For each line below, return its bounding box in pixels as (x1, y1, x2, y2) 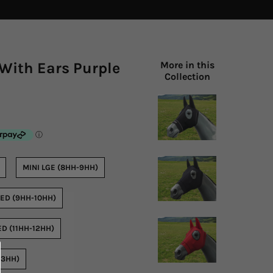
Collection (164, 70, 210, 82)
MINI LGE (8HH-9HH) (22, 163, 98, 172)
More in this (160, 58, 214, 71)
